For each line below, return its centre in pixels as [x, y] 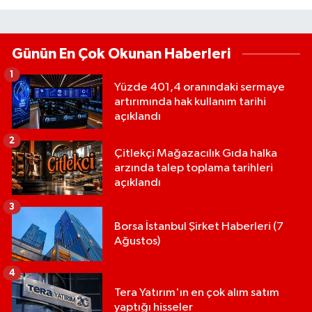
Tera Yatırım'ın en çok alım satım [197, 293]
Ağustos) [137, 242]
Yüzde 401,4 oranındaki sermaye [200, 87]
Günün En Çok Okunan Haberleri [121, 54]
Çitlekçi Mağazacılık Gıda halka [196, 153]
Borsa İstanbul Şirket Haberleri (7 [199, 227]
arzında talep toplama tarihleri [194, 168]
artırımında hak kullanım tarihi [190, 102]
